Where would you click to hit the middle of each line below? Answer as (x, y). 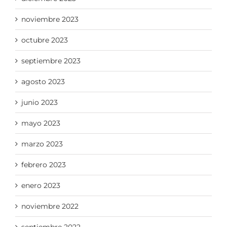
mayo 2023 (41, 123)
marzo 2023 (42, 144)
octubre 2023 (45, 40)
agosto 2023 (43, 81)
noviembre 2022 (50, 206)
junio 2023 (40, 102)
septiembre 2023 (51, 61)
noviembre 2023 (50, 19)
